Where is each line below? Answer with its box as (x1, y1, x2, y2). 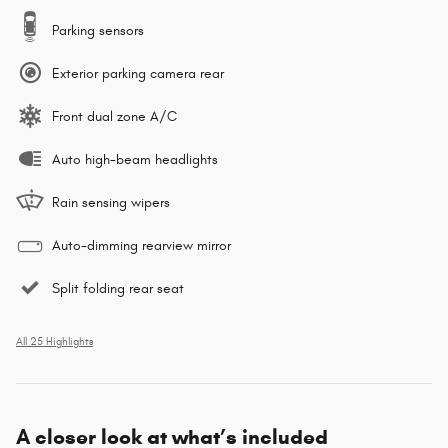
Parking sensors (52, 21, 144, 39)
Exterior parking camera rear (52, 64, 224, 82)
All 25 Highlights (16, 335, 93, 348)
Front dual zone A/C (52, 107, 177, 125)
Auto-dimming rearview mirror (52, 236, 231, 254)
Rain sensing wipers (52, 193, 170, 211)
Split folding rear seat (52, 279, 184, 297)
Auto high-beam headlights (52, 150, 218, 168)
